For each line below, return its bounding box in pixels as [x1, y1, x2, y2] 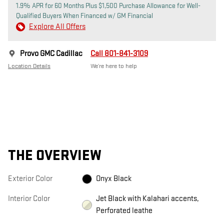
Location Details [8, 61, 50, 70]
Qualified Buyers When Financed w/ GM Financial [16, 11, 153, 20]
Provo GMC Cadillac [20, 48, 82, 58]
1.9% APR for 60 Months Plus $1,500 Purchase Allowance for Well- [16, 1, 200, 10]
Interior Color [8, 193, 50, 203]
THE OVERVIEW [8, 146, 101, 164]
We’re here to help [90, 61, 137, 70]
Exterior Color [8, 173, 52, 183]
